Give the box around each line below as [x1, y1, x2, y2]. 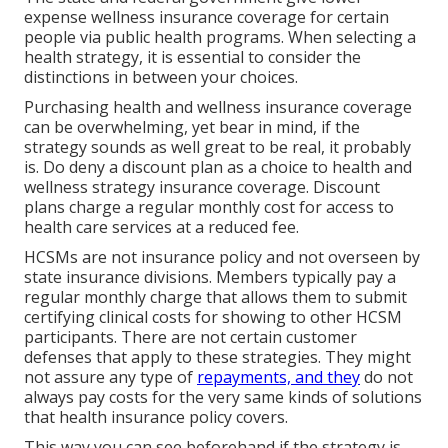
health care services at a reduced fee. [24, 215, 299, 238]
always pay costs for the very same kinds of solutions [24, 385, 422, 408]
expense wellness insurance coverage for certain [24, 5, 389, 28]
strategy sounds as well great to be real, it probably [24, 135, 411, 158]
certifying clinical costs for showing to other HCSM [24, 305, 402, 328]
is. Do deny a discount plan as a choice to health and [24, 155, 412, 178]
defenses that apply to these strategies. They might [24, 345, 411, 368]
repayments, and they [197, 365, 360, 388]
